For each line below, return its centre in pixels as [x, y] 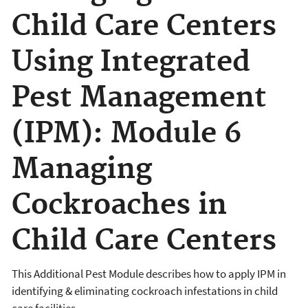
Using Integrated [131, 63]
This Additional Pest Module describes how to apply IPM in [149, 273]
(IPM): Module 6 [127, 134]
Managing [82, 170]
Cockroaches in [119, 206]
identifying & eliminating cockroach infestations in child [145, 290]
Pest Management [139, 98]
